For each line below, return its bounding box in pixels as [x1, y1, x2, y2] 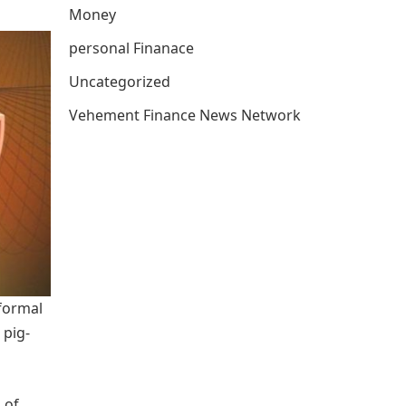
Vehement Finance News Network [69, 105, 301, 125]
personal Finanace [69, 38, 194, 58]
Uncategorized [69, 72, 170, 92]
